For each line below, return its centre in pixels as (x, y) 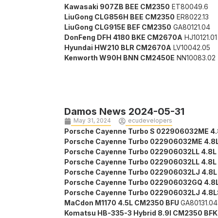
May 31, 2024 (92, 121)
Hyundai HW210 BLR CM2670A (118, 48)
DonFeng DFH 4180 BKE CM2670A (123, 37)
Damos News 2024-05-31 (124, 112)
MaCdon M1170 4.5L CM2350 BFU (122, 203)
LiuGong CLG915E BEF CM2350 (118, 27)
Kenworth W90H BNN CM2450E (119, 58)
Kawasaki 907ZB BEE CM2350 (117, 7)
